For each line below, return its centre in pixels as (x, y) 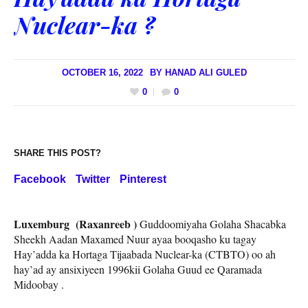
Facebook (40, 179)
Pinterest (143, 179)
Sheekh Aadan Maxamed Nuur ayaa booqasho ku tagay (135, 239)
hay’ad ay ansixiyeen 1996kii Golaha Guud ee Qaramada (138, 269)
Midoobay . (39, 285)
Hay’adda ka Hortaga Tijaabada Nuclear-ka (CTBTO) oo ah (145, 254)
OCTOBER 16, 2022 (102, 72)
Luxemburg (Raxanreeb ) (75, 224)
